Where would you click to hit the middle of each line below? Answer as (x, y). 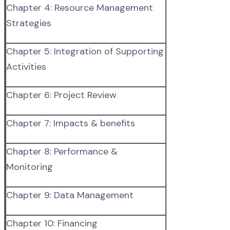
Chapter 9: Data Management (70, 195)
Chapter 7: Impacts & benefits (71, 123)
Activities (26, 66)
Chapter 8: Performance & (62, 151)
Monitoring (30, 167)
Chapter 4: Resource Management (80, 7)
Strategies (29, 23)
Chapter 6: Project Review (61, 95)
